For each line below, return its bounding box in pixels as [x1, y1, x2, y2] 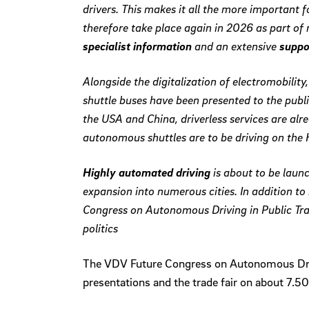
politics [83, 221, 118, 236]
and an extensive [192, 39, 277, 54]
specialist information [83, 39, 192, 54]
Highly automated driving [83, 165, 213, 180]
